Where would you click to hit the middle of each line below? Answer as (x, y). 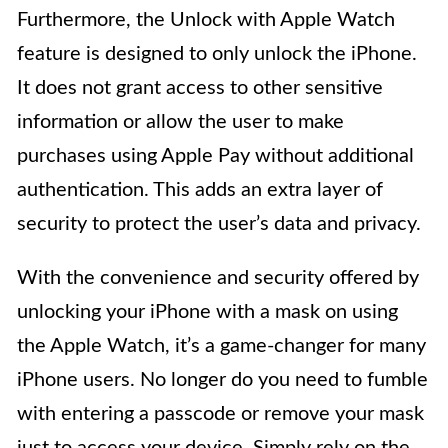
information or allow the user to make (180, 122)
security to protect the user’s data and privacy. (219, 224)
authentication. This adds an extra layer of (200, 190)
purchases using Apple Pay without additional (215, 156)
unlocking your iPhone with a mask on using (207, 312)
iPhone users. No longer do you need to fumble (222, 380)
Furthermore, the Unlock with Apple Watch (206, 20)
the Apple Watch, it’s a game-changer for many (221, 346)
